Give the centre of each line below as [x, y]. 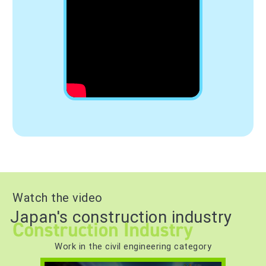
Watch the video [58, 198]
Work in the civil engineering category [133, 247]
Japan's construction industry [121, 217]
